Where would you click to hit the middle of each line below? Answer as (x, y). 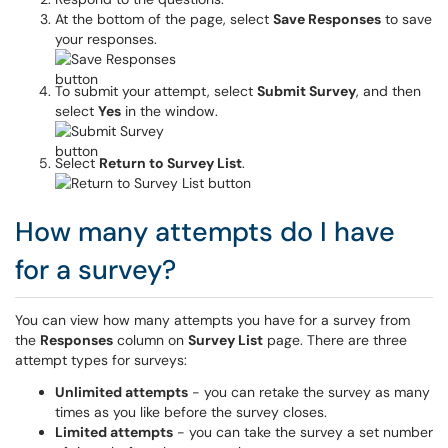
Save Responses (327, 19)
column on (150, 340)
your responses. (106, 39)
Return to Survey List (170, 163)
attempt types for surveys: (101, 360)
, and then (388, 91)
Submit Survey (306, 91)
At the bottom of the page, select (164, 19)
